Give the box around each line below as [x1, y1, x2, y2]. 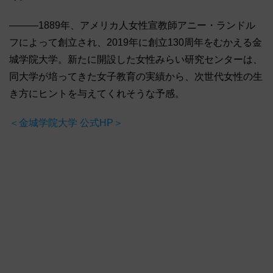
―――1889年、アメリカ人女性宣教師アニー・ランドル [9, 20, 255, 31]
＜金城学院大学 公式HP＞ [9, 118, 123, 129]
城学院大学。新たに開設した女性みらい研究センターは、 [9, 54, 263, 65]
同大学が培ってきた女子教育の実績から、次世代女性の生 [9, 71, 263, 82]
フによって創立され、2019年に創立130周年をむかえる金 [9, 37, 262, 48]
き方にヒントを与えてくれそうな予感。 [9, 88, 185, 99]
